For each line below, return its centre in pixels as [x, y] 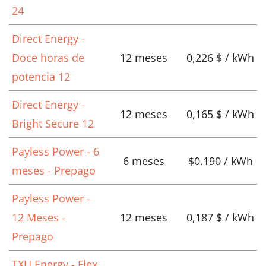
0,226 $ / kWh [220, 58]
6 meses [143, 161]
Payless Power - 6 [56, 152]
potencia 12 [41, 77]
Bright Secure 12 [53, 124]
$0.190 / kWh [220, 161]
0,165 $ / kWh [220, 114]
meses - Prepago [54, 171]
